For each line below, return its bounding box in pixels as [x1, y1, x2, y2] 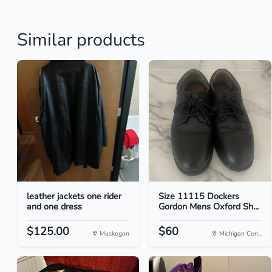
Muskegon [98, 229, 130, 238]
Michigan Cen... [217, 229, 262, 238]
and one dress [27, 200, 82, 212]
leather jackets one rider [27, 190, 121, 202]
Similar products [17, 28, 145, 52]
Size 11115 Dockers [158, 190, 240, 202]
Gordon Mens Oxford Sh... [158, 200, 259, 212]
